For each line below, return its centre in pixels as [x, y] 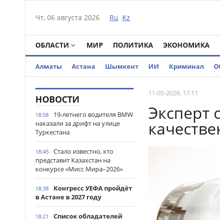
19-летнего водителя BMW [93, 114]
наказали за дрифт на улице [78, 123]
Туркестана [53, 132]
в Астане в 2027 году [68, 197]
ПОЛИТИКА [133, 45]
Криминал [186, 66]
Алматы [49, 66]
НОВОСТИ [57, 99]
